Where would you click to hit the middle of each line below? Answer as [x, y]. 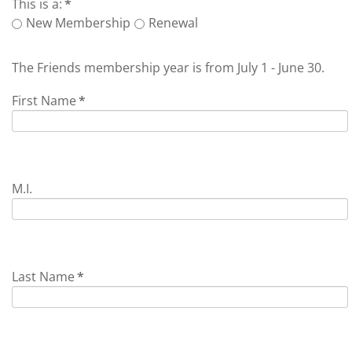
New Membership [78, 23]
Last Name [43, 277]
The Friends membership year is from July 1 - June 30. [168, 68]
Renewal [173, 23]
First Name [44, 101]
